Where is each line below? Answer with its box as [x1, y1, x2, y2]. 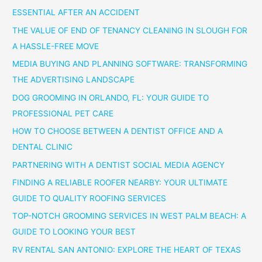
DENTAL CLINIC [12, 142, 73, 152]
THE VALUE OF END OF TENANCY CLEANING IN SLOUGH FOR [12, 25, 248, 35]
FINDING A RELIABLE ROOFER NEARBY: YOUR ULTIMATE [12, 177, 228, 187]
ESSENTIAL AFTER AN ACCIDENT [12, 8, 140, 18]
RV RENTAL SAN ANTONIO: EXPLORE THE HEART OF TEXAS [12, 244, 242, 254]
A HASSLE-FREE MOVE [12, 41, 99, 51]
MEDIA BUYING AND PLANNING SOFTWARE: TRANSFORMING [12, 59, 248, 69]
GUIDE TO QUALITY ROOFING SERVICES [12, 193, 167, 203]
